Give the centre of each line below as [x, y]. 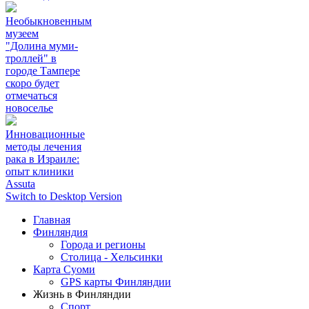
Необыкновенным [49, 21]
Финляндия [60, 232]
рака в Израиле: [42, 159]
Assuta [20, 184]
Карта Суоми [64, 270]
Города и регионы [103, 245]
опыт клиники [40, 172]
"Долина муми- [42, 46]
